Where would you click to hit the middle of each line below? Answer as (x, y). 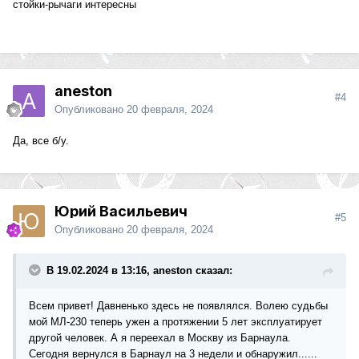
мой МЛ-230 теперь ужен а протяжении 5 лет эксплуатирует (175, 322)
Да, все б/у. (41, 141)
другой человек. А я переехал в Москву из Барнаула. (160, 338)
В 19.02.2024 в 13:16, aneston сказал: (139, 271)
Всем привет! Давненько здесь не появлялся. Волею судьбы (178, 306)
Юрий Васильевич (121, 212)
